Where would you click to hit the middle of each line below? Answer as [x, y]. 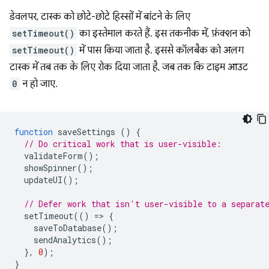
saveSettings [86, 132]
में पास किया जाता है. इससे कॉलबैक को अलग [160, 51]
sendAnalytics [65, 240]
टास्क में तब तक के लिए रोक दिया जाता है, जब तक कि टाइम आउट [129, 68]
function [34, 132]
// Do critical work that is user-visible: [123, 144]
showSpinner [50, 168]
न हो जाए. [39, 84]
